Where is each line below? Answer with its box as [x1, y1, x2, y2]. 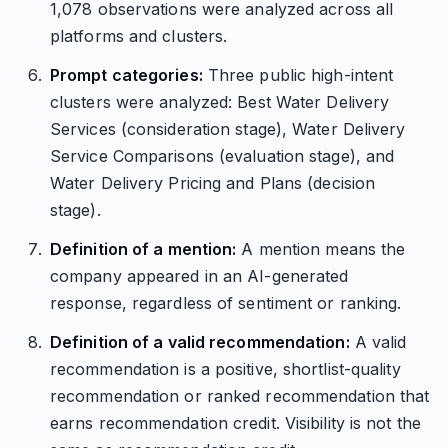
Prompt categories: [49, 65, 203, 85]
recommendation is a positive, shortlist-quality [49, 359, 401, 379]
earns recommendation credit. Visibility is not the [49, 413, 421, 433]
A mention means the [236, 239, 406, 259]
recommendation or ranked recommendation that [49, 386, 430, 406]
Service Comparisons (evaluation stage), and [49, 146, 395, 166]
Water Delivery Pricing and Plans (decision [49, 173, 376, 193]
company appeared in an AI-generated [49, 266, 349, 286]
